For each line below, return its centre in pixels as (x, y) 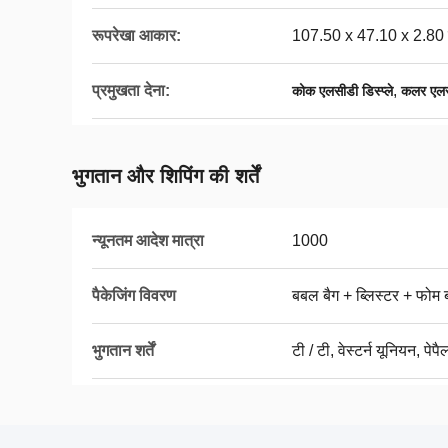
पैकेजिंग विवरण (134, 295)
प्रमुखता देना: (131, 90)
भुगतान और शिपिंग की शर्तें (165, 176)
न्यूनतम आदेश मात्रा (148, 240)
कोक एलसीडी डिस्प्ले (342, 91)
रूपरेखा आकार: (136, 35)
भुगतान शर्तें (123, 350)
